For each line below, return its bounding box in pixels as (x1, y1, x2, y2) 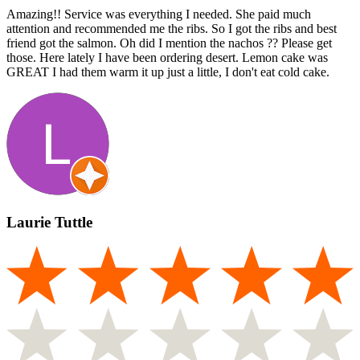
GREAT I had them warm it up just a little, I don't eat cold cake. (6, 64, 329, 79)
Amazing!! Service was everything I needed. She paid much (6, 6, 311, 21)
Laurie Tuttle (6, 213, 92, 231)
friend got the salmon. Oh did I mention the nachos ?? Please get (6, 35, 332, 50)
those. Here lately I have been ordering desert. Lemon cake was (6, 50, 328, 64)
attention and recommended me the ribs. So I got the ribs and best (6, 21, 337, 35)
